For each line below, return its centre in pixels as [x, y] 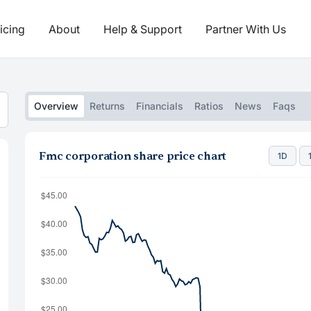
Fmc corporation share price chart [133, 156]
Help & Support [143, 29]
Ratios [209, 106]
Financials [160, 106]
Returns [107, 106]
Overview [56, 106]
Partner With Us [246, 29]
